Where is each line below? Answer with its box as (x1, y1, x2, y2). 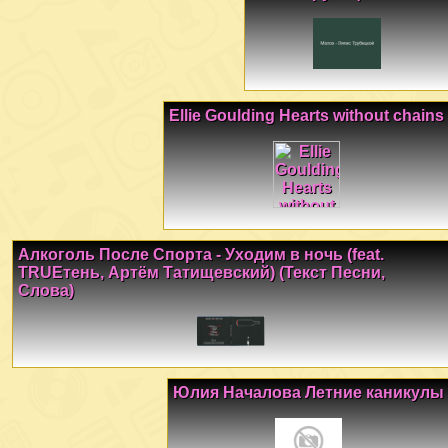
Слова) (18, 281, 74, 299)
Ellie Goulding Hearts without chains (169, 106, 444, 124)
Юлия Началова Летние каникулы (173, 384, 444, 402)
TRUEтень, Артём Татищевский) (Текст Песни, (18, 263, 385, 281)
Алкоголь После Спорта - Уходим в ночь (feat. (18, 245, 384, 263)
